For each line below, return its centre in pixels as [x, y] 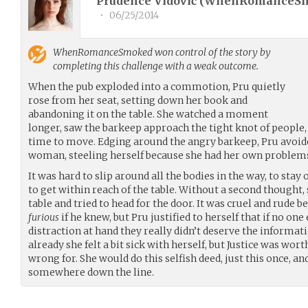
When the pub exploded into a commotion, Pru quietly [157, 86]
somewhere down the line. [91, 272]
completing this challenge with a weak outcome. [156, 66]
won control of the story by [212, 52]
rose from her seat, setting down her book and [138, 100]
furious [44, 217]
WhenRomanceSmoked [103, 52]
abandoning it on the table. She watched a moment [148, 114]
